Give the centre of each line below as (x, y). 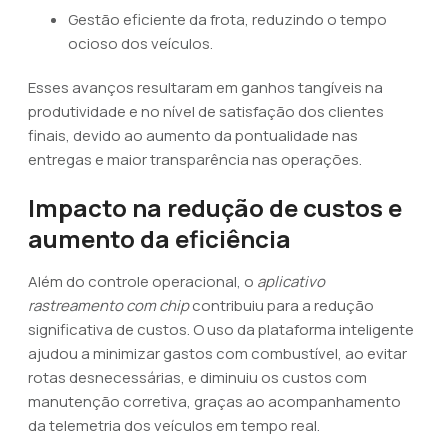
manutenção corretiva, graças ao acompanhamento (214, 401)
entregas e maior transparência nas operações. (195, 159)
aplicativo (291, 281)
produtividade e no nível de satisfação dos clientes (206, 111)
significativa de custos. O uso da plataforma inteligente (221, 329)
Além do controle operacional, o (142, 281)
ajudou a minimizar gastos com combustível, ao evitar (217, 353)
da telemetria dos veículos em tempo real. (174, 425)
